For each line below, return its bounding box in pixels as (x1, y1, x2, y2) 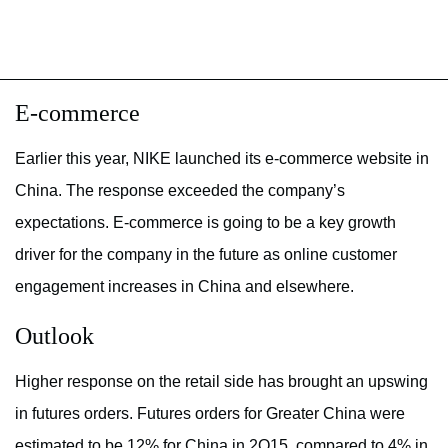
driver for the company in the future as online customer (15, 245, 397, 263)
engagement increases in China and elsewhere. (15, 277, 354, 295)
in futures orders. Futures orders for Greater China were (15, 404, 405, 422)
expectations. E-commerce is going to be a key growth (15, 213, 396, 231)
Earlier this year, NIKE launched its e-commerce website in (15, 149, 429, 167)
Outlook (15, 322, 94, 349)
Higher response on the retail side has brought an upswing (15, 372, 428, 390)
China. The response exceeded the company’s (15, 181, 345, 199)
